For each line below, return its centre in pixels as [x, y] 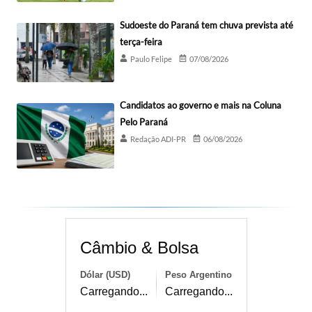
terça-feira [141, 42]
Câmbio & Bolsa [139, 247]
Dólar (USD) [105, 274]
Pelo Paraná [144, 122]
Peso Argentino [198, 274]
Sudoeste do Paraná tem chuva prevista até [206, 25]
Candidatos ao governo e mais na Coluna [201, 106]
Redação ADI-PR [158, 139]
